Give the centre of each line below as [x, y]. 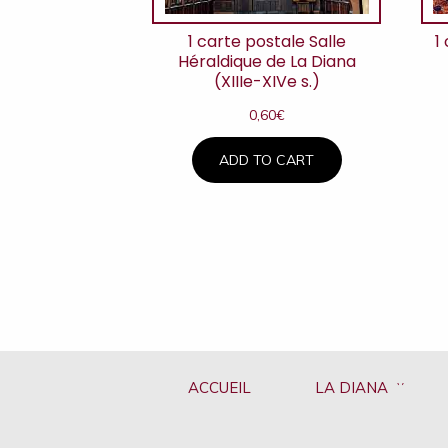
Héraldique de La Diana [266, 62]
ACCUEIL [219, 388]
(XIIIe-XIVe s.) [266, 82]
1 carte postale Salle [266, 42]
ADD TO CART [267, 159]
